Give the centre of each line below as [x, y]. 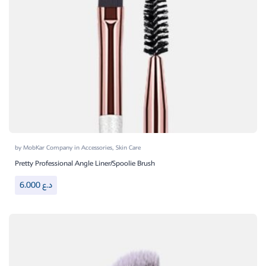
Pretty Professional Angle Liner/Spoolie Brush [85, 164]
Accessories [97, 148]
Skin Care [128, 148]
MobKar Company [49, 148]
